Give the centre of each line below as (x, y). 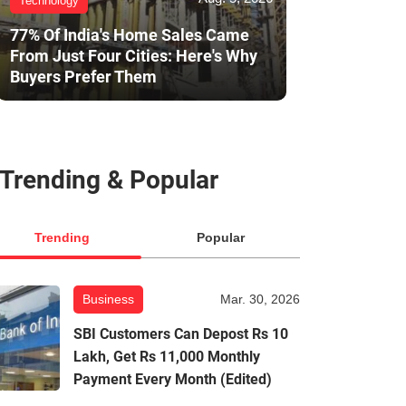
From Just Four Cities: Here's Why (134, 56)
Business (108, 300)
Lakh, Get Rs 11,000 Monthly (167, 357)
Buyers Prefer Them (83, 77)
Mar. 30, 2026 (260, 300)
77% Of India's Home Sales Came (130, 35)
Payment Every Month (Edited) (173, 380)
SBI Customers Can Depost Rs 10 (181, 334)
